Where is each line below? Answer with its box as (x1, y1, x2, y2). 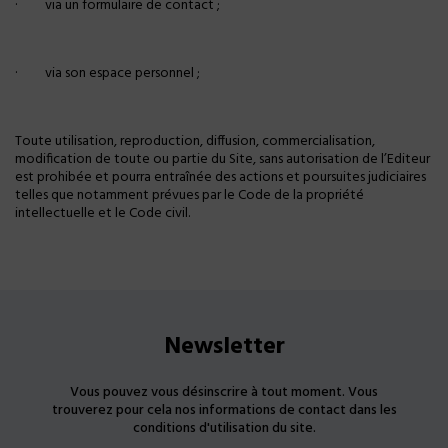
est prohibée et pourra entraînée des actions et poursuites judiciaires (15, 166, 426, 189)
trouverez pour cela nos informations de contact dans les (51, 399, 397, 422)
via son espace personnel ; (45, 62, 200, 85)
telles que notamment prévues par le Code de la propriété (15, 184, 364, 207)
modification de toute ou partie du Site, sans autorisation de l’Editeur (15, 148, 430, 171)
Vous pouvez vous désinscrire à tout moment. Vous (70, 381, 378, 404)
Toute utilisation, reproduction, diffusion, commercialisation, (15, 130, 375, 153)
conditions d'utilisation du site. (132, 417, 316, 440)
